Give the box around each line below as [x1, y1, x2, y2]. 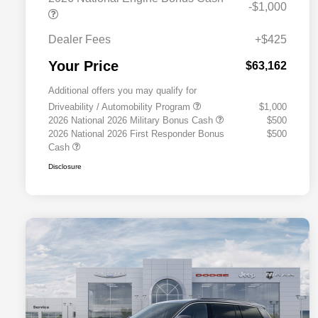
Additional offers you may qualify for [48, 85, 197, 97]
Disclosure [48, 163, 82, 171]
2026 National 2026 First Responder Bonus [48, 128, 224, 140]
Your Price [48, 58, 119, 75]
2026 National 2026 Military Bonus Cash [48, 115, 216, 126]
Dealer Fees [48, 33, 111, 46]
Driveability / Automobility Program [48, 102, 193, 113]
